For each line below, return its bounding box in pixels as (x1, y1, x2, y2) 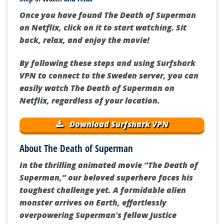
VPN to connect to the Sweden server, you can (19, 70, 198, 81)
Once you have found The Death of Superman (19, 9, 196, 21)
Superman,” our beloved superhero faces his (19, 172, 193, 183)
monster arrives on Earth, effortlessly (19, 197, 166, 208)
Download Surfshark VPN (67, 118, 168, 129)
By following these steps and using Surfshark (19, 57, 195, 68)
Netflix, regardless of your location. (19, 95, 160, 106)
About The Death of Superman (19, 141, 133, 155)
